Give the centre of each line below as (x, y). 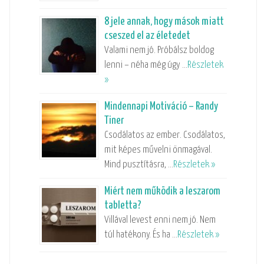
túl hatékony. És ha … (141, 235)
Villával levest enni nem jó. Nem (160, 220)
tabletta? (123, 205)
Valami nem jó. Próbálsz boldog (159, 50)
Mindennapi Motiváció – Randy (161, 106)
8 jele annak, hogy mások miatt (164, 21)
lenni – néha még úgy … (146, 65)
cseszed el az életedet (147, 35)
